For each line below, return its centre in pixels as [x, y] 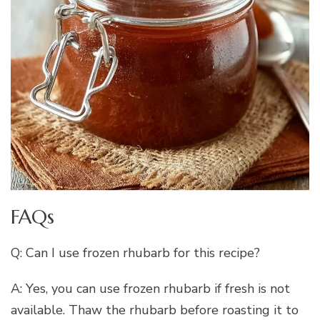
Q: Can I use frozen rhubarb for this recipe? [135, 252]
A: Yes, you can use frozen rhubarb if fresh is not [150, 288]
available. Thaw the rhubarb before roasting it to [155, 310]
